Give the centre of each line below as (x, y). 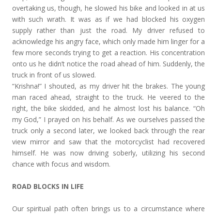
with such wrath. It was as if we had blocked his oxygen (108, 19)
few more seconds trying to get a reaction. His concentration (108, 53)
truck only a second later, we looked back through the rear (108, 131)
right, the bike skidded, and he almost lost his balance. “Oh (108, 108)
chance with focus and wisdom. (62, 164)
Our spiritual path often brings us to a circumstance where (108, 209)
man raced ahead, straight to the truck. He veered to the (108, 97)
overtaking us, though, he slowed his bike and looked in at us (108, 8)
